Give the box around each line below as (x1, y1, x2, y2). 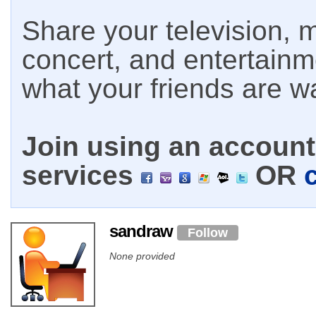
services (22, 160, 141, 190)
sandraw (109, 221, 177, 241)
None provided (109, 250, 175, 262)
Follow (188, 225, 228, 240)
